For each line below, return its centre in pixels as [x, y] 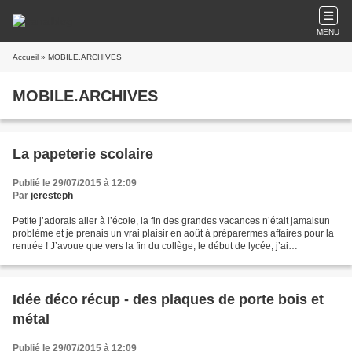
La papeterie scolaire [83, 154]
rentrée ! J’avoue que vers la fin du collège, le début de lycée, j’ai [150, 246]
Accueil [26, 57]
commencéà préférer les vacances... [90, 258]
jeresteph [52, 196]
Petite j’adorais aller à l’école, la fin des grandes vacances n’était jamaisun [171, 221]
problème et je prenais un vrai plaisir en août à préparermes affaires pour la [173, 233]
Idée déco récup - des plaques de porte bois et [168, 299]
